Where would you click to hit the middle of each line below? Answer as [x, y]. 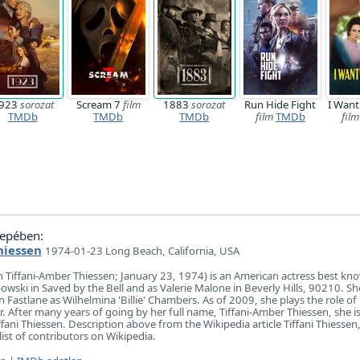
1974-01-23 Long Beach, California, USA [142, 250]
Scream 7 [99, 105]
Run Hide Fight [280, 105]
